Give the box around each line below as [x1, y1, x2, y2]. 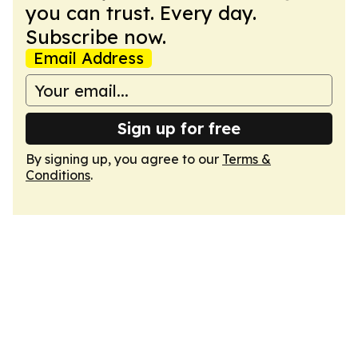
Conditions [26, 167, 90, 183]
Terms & [222, 151, 271, 167]
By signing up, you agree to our [26, 151, 222, 167]
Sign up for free [117, 118, 241, 138]
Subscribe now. [26, 25, 166, 49]
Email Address [34, 48, 144, 68]
